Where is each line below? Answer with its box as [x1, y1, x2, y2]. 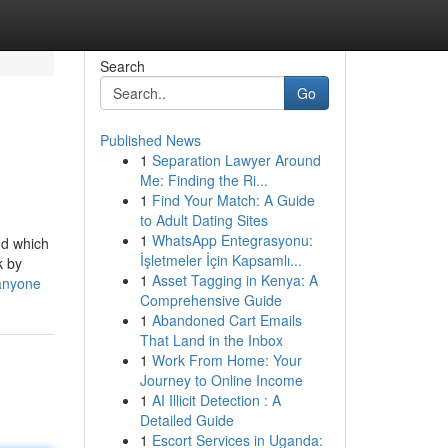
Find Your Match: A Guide [151, 190, 315, 210]
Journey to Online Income [139, 370, 303, 390]
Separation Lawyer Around [151, 150, 321, 170]
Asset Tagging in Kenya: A [151, 270, 318, 290]
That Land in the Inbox [139, 330, 283, 350]
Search [99, 56, 145, 76]
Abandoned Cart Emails [151, 310, 302, 330]
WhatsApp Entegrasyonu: [151, 230, 313, 250]
